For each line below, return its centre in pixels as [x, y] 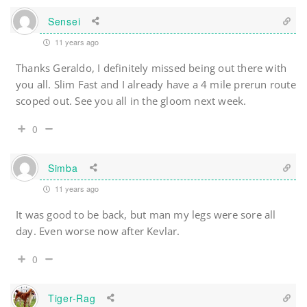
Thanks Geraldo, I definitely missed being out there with [151, 68]
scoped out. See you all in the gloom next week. [131, 101]
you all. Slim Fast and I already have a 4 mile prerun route [156, 85]
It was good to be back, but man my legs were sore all [146, 215]
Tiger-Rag [72, 298]
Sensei [64, 21]
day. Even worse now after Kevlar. [98, 231]
